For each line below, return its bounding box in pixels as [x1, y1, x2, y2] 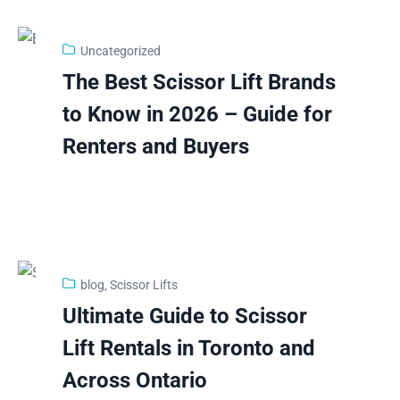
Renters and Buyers [62, 133, 250, 159]
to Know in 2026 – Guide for [62, 101, 333, 127]
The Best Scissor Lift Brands [62, 69, 337, 95]
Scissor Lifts [110, 277, 179, 292]
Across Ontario [62, 367, 208, 393]
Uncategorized [80, 43, 162, 58]
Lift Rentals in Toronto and [62, 335, 316, 361]
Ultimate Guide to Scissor [62, 303, 308, 329]
